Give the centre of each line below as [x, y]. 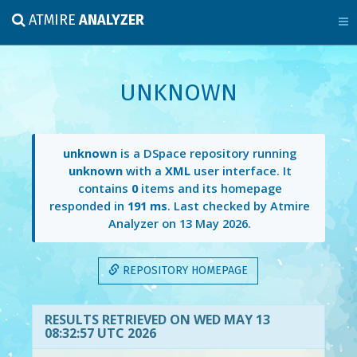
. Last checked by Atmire [239, 206]
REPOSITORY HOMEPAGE [184, 270]
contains [104, 188]
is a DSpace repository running [207, 153]
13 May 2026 [214, 224]
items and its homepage [210, 188]
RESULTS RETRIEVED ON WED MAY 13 [157, 319]
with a [143, 171]
